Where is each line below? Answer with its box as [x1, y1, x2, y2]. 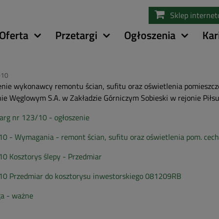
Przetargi [55, 26, 97, 44]
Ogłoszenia [124, 26, 175, 44]
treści [109, 24, 128, 36]
